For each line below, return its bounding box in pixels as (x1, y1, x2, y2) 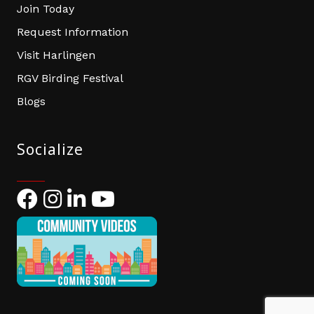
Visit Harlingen (17, 48, 95, 62)
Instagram (43, 189, 98, 203)
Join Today (17, 2, 74, 16)
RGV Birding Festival (17, 71, 123, 86)
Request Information (17, 25, 128, 39)
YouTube (90, 189, 137, 203)
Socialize (17, 139, 83, 160)
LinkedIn (67, 189, 114, 203)
